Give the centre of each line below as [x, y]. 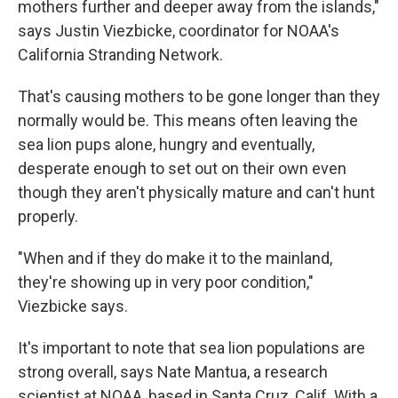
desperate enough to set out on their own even [182, 168]
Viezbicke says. [73, 306]
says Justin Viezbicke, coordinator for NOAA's [179, 30]
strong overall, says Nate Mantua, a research [173, 371]
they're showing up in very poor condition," [166, 282]
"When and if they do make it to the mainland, [175, 258]
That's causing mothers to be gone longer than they [199, 96]
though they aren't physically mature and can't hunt [196, 192]
